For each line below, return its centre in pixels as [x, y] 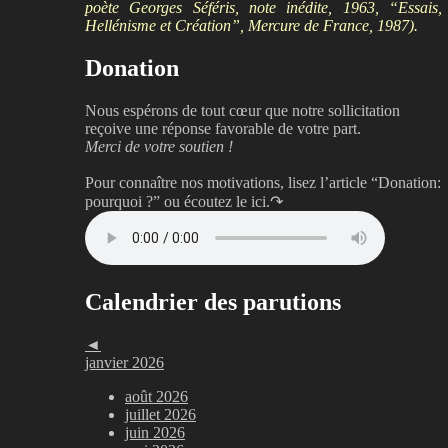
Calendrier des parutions [213, 301]
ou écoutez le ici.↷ [223, 201]
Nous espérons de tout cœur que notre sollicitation [242, 110]
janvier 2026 [124, 362]
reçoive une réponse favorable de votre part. [223, 128]
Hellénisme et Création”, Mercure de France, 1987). [251, 25]
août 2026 [156, 396]
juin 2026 [155, 432]
